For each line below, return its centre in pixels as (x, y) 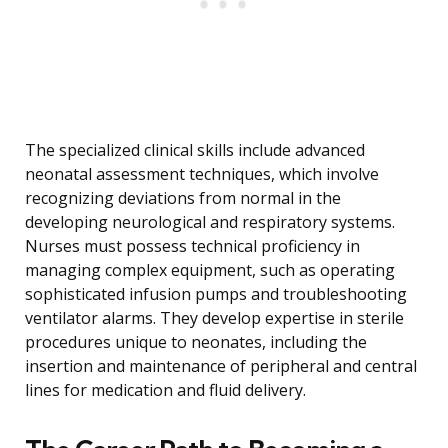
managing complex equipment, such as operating (210, 270)
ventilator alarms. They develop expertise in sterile (214, 318)
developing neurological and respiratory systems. (210, 222)
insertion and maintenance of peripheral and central (221, 366)
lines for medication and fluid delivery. (165, 390)
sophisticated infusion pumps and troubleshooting (216, 294)
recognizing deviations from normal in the (183, 198)
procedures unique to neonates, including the (196, 342)
